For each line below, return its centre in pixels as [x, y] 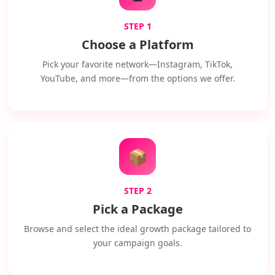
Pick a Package [137, 209]
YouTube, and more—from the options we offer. [137, 78]
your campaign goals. [137, 243]
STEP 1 [137, 26]
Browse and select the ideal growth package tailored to [137, 229]
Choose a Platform [137, 45]
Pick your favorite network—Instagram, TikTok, [137, 64]
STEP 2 [137, 191]
